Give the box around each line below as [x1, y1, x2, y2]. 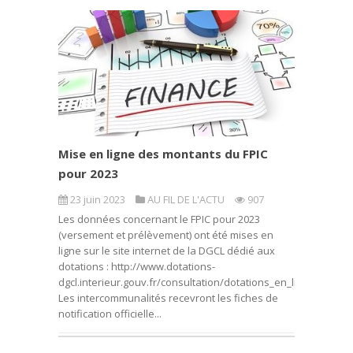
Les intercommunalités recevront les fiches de [58, 291, 278, 305]
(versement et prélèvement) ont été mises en [58, 228, 273, 242]
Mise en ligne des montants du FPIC [58, 146, 268, 162]
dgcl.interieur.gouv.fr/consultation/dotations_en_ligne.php [58, 275, 336, 289]
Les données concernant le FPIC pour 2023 [58, 212, 260, 226]
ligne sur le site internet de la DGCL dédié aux [58, 243, 275, 258]
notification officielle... [58, 307, 162, 321]
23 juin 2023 [68, 192, 128, 206]
